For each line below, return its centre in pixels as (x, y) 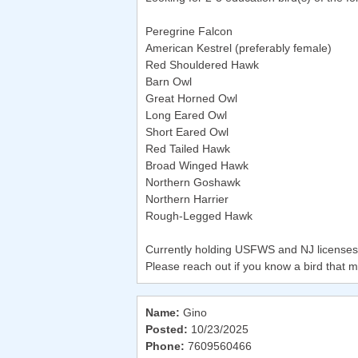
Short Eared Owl (187, 132)
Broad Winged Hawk (197, 166)
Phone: (165, 346)
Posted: (167, 330)
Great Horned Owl (191, 99)
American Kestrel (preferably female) (239, 48)
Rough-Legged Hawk (199, 216)
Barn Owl (169, 82)
